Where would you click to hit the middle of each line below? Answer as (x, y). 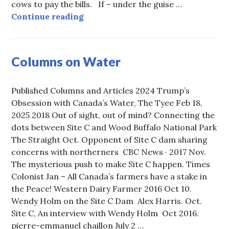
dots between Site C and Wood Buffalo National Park (114, 128)
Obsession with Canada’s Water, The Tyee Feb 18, (107, 103)
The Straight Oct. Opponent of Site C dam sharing (110, 140)
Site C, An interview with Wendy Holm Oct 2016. (105, 213)
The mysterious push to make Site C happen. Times (111, 164)
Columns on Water (66, 62)
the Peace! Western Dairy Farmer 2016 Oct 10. (102, 189)
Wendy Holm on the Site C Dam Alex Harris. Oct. (107, 201)
